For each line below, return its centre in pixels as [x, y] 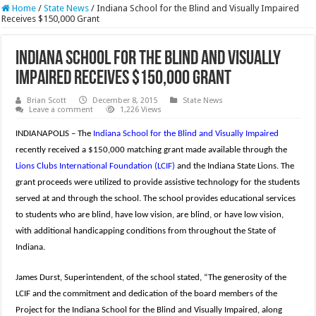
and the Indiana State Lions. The [235, 166]
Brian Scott [47, 101]
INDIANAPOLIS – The [55, 134]
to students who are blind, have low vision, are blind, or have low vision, [150, 215]
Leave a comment [61, 110]
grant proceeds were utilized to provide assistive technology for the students [158, 183]
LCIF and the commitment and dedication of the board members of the [147, 294]
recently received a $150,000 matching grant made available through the [152, 150]
